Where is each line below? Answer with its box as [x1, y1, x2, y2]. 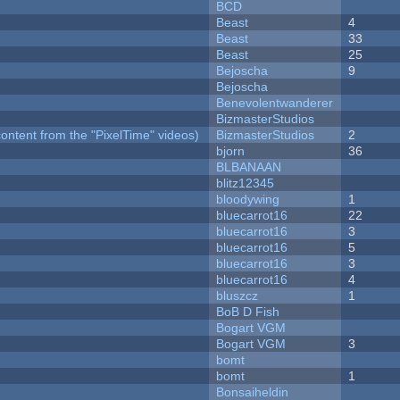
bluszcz [216, 288, 259, 304]
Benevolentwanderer [216, 96, 334, 111]
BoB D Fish [216, 304, 280, 320]
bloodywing [216, 192, 280, 207]
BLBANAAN [216, 160, 282, 175]
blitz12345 [216, 176, 275, 191]
